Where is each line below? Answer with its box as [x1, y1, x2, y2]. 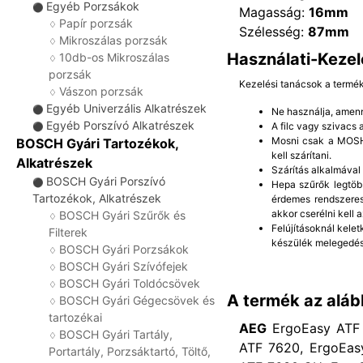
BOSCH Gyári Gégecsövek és [59, 293, 215, 307]
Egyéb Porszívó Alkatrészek [46, 118, 194, 132]
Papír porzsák [59, 16, 133, 30]
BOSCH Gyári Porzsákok [59, 242, 189, 256]
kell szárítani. [271, 148, 331, 161]
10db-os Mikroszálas [59, 50, 169, 64]
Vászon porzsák [59, 84, 143, 98]
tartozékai [49, 310, 102, 324]
